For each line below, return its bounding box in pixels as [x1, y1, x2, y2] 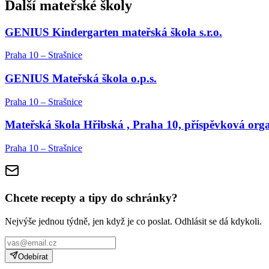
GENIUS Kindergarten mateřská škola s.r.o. [5, 25, 222, 38]
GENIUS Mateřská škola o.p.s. [5, 71, 157, 85]
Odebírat [18, 252, 48, 261]
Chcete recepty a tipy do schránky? [5, 191, 178, 204]
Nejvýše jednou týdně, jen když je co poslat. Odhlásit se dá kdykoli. [5, 216, 262, 226]
